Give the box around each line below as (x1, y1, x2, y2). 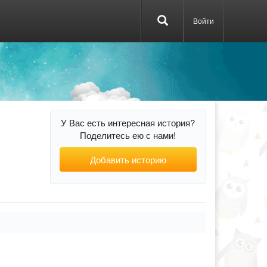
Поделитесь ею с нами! (80, 129, 176, 141)
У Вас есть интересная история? (61, 116, 195, 129)
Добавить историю (89, 153, 166, 166)
